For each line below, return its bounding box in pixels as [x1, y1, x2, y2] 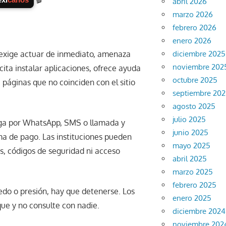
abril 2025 [173, 154, 207, 164]
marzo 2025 [173, 167, 213, 177]
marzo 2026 [173, 10, 213, 20]
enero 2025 [173, 193, 212, 203]
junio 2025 [173, 128, 209, 138]
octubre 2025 [173, 75, 218, 85]
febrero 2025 [173, 180, 217, 190]
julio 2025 [173, 115, 206, 125]
